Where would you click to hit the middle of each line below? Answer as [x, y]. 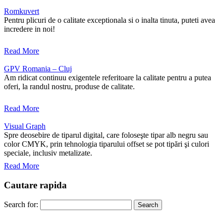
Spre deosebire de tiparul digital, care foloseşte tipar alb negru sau [106, 135]
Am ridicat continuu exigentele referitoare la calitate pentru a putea [108, 77]
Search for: [21, 205]
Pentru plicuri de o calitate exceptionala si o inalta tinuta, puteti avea [110, 20]
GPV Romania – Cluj [38, 68]
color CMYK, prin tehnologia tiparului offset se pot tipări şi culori [107, 144]
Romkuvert [22, 11]
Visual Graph [25, 126]
